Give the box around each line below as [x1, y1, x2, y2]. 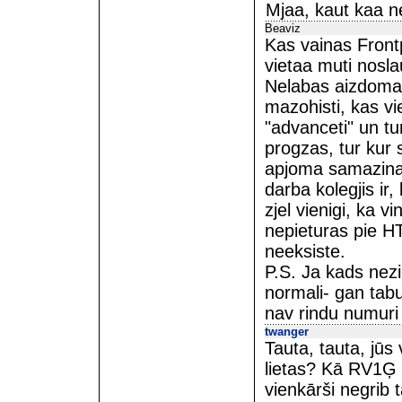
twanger [265, 325, 309, 338]
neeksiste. [265, 241, 345, 261]
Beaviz [265, 22, 301, 35]
